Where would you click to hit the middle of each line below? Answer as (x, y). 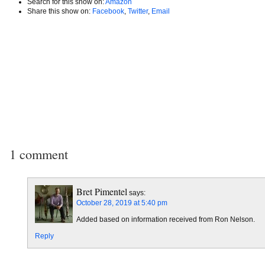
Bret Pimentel (102, 191)
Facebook (108, 11)
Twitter (138, 11)
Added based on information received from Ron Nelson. (166, 219)
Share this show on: (60, 11)
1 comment (39, 153)
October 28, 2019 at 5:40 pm (122, 203)
